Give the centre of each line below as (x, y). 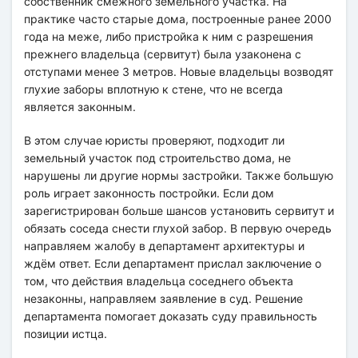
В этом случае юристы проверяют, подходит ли (154, 140)
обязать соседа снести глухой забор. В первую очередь (178, 228)
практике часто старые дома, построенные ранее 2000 (178, 18)
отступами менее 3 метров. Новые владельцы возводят (179, 71)
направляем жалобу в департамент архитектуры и (164, 245)
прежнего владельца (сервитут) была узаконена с (163, 54)
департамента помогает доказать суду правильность (171, 316)
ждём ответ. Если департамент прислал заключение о (173, 263)
